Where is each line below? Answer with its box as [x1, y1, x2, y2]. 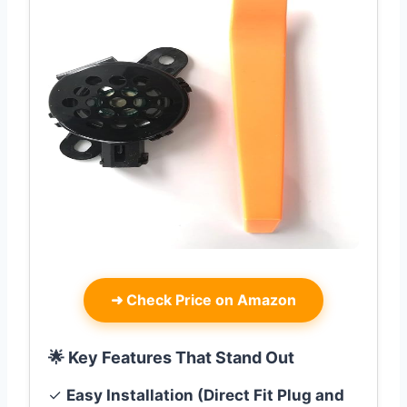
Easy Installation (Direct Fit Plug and [66, 386, 344, 405]
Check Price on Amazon [123, 291, 296, 310]
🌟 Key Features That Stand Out [48, 348, 294, 368]
